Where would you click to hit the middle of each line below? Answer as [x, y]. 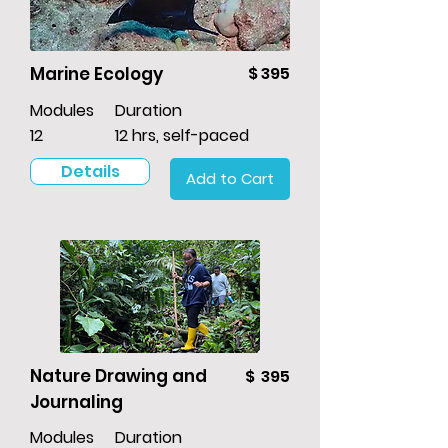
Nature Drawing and [118, 376]
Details [90, 172]
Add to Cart [230, 179]
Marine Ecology [96, 74]
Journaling [76, 402]
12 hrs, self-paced [182, 136]
